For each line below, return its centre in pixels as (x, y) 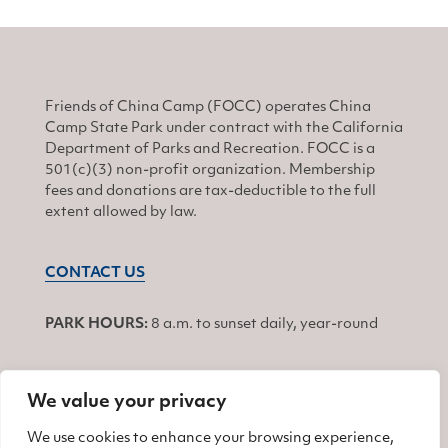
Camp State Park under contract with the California (224, 128)
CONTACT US (95, 273)
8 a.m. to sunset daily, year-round (263, 324)
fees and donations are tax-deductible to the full (210, 191)
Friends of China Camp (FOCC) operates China (208, 107)
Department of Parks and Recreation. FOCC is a (210, 149)
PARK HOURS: (96, 324)
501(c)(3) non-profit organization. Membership (210, 170)
